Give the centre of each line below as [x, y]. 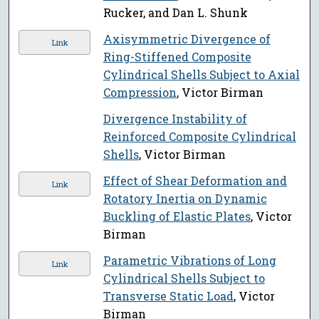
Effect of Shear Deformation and [195, 181]
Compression [140, 93]
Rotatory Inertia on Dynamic [185, 199]
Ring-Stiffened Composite [177, 57]
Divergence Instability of [175, 119]
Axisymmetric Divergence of [187, 39]
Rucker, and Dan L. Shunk [175, 13]
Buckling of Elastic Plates [177, 216]
